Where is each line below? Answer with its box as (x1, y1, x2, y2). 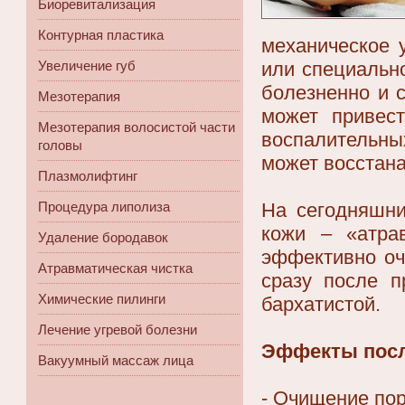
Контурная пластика (38, 27, 164, 42)
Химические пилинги (38, 291, 165, 306)
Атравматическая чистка (38, 260, 193, 276)
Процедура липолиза (38, 199, 170, 214)
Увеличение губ (38, 58, 136, 73)
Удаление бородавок (38, 230, 168, 245)
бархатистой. (261, 293, 381, 316)
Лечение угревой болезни (38, 322, 197, 337)
